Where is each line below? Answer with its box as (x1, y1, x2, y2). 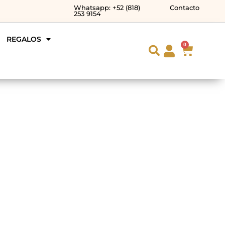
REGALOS (6, 35, 41, 44)
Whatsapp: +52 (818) (73, 4, 140, 12)
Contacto (170, 4, 200, 12)
